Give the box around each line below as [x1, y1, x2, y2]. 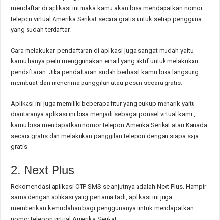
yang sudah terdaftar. [11, 26, 71, 33]
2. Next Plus [11, 163, 75, 177]
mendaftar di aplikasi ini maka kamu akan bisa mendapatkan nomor [11, 4, 203, 12]
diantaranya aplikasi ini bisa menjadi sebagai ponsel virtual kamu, [11, 110, 196, 118]
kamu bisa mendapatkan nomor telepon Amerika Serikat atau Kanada [11, 121, 208, 129]
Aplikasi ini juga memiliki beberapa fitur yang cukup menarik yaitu [11, 99, 195, 107]
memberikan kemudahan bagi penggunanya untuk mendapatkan [11, 204, 194, 212]
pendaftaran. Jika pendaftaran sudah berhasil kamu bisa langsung [11, 68, 199, 76]
